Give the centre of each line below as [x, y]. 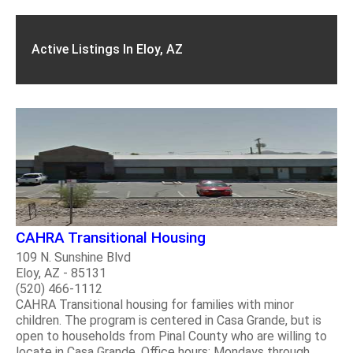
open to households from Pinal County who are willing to [171, 336]
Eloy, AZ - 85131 [61, 273]
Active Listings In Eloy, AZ [107, 49]
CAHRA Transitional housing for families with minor [155, 304]
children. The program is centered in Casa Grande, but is [169, 320]
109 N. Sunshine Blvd [73, 257]
